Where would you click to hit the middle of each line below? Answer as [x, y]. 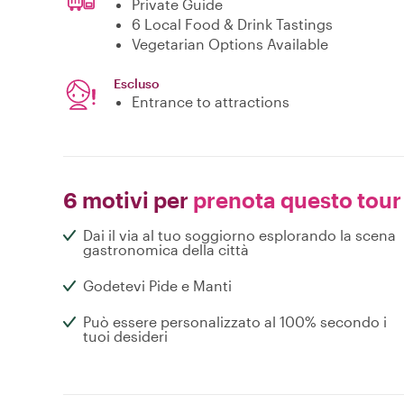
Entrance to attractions [211, 102]
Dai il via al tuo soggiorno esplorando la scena [239, 235]
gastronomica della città [166, 250]
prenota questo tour [295, 200]
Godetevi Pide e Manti [157, 286]
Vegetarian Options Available [230, 44]
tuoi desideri [125, 336]
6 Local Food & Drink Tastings [232, 24]
